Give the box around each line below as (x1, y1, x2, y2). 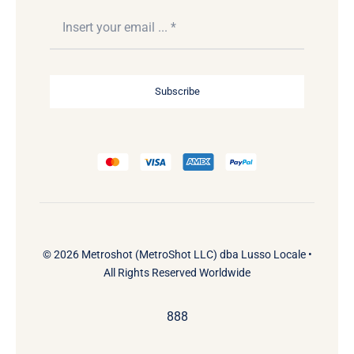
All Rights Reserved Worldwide (104, 265, 250, 279)
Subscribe (154, 85, 200, 97)
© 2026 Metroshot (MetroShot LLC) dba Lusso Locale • (42, 247, 312, 261)
